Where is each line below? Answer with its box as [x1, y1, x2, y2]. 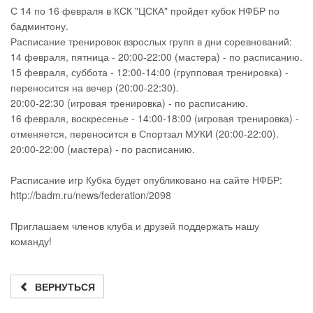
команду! [10, 234, 52, 249]
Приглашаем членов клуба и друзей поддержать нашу [10, 219, 259, 233]
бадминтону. [10, 19, 68, 34]
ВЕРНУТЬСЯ [32, 279, 95, 294]
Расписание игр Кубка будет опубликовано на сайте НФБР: [10, 173, 282, 187]
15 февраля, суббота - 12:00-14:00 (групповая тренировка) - [10, 65, 289, 80]
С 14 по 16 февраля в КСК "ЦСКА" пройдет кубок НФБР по [10, 3, 279, 18]
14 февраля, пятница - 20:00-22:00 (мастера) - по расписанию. [10, 50, 303, 64]
